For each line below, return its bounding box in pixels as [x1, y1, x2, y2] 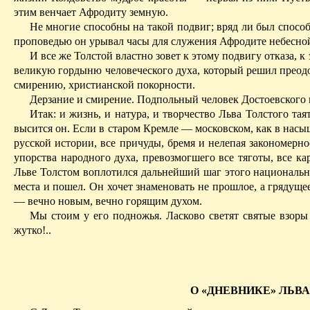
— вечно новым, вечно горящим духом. [14, 194, 202, 207]
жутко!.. [14, 224, 51, 236]
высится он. [14, 122, 73, 134]
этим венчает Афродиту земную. [14, 6, 168, 18]
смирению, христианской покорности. [14, 78, 195, 91]
